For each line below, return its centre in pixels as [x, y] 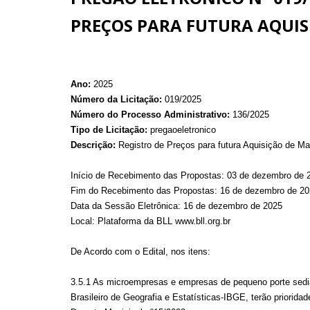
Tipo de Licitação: [109, 130]
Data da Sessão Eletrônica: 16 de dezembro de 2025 [176, 206]
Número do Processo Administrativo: [150, 115]
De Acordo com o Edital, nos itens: [140, 252]
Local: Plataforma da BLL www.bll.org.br [151, 221]
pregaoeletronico [182, 130]
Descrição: [93, 145]
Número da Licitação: [116, 99]
